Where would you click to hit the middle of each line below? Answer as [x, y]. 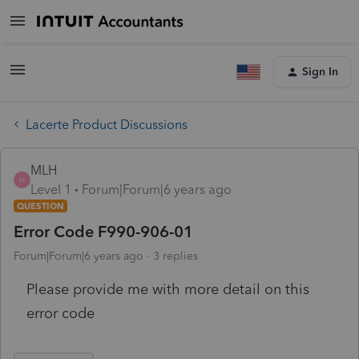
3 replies [175, 256]
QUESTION [40, 206]
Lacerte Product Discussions [107, 124]
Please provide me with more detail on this [168, 289]
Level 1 [51, 189]
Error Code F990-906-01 [103, 231]
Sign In [320, 72]
